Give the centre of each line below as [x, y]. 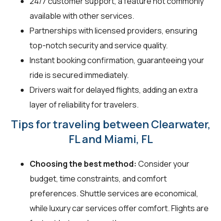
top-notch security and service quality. [99, 46]
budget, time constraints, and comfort [98, 179]
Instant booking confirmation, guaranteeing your [117, 60]
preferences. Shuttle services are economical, [114, 194]
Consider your [163, 164]
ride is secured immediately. [79, 75]
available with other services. [82, 16]
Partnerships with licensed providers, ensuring [113, 31]
